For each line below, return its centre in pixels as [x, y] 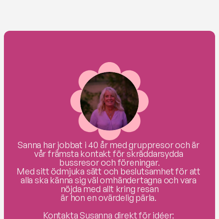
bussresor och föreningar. [109, 162]
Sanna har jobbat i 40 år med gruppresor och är [109, 145]
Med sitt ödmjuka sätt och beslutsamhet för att [109, 171]
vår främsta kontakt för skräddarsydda [109, 153]
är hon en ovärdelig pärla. [109, 197]
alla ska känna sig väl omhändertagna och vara [109, 180]
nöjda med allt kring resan [109, 189]
